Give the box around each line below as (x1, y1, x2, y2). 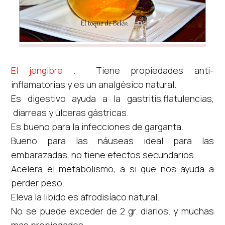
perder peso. (11, 176, 65, 189)
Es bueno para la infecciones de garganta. (11, 120, 184, 133)
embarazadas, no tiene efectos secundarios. (11, 148, 196, 161)
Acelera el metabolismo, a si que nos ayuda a (11, 162, 214, 175)
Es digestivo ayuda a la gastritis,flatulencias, (11, 92, 214, 104)
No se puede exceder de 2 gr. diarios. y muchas (11, 204, 214, 217)
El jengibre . (11, 64, 76, 76)
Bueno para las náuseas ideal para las (11, 134, 214, 147)
